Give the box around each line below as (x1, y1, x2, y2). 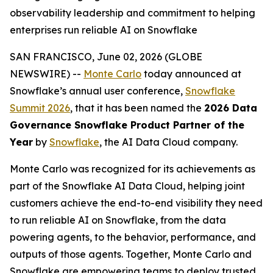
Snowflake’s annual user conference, (10, 85, 185, 97)
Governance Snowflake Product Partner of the (10, 119, 244, 131)
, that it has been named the (70, 102, 204, 114)
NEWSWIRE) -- (10, 68, 83, 80)
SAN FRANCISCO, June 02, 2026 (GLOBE (10, 51, 202, 63)
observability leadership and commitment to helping (10, 7, 255, 19)
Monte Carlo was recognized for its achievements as (10, 163, 255, 175)
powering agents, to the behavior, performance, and (10, 231, 256, 243)
